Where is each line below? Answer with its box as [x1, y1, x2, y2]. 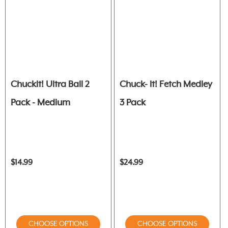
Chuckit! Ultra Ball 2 [11, 79, 90, 90]
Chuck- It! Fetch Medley [120, 79, 212, 90]
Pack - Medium [11, 97, 70, 108]
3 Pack [120, 97, 146, 108]
